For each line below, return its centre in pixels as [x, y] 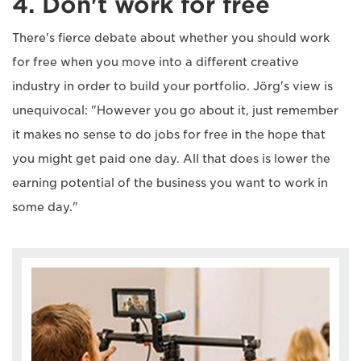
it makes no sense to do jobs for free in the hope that [169, 135]
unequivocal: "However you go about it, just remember [175, 111]
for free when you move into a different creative [156, 62]
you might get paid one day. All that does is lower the [171, 159]
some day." [45, 207]
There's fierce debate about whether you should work [171, 38]
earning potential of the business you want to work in [170, 183]
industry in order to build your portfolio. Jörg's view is [172, 87]
